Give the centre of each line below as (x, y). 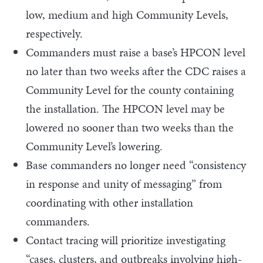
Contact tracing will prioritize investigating (126, 240)
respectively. (54, 33)
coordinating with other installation (109, 202)
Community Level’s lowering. (94, 146)
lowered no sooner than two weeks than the (130, 127)
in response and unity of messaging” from (124, 183)
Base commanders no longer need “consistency (136, 165)
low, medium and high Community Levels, (127, 14)
